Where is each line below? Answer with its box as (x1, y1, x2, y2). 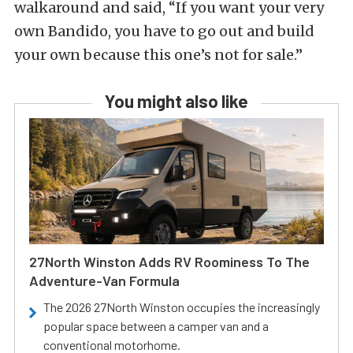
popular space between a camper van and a (43, 318, 269, 333)
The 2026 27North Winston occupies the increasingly (43, 299, 320, 314)
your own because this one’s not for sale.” (14, 45, 303, 64)
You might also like (105, 90, 248, 111)
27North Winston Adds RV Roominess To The (29, 252, 310, 270)
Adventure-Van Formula (29, 271, 180, 289)
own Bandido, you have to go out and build (14, 21, 314, 40)
